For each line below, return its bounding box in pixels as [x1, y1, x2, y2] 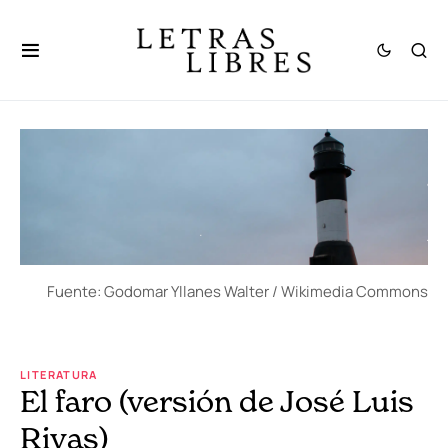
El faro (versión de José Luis [20, 383, 414, 420]
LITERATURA [20, 367, 98, 383]
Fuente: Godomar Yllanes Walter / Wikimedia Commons [47, 281, 428, 303]
